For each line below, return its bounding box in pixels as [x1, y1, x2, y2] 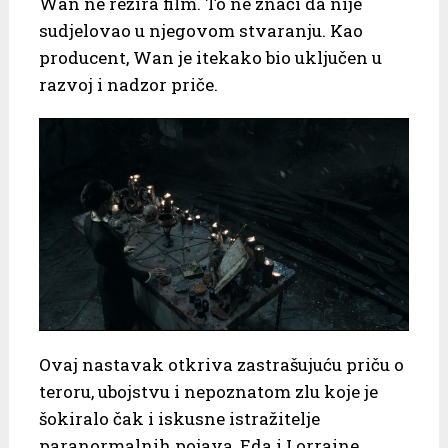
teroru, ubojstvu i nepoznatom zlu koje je [38, 379, 378, 403]
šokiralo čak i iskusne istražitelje [38, 406, 320, 430]
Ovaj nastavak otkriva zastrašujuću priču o [38, 352, 404, 376]
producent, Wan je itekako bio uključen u [38, 45, 382, 69]
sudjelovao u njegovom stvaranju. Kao [38, 18, 363, 42]
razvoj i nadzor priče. [38, 72, 218, 96]
